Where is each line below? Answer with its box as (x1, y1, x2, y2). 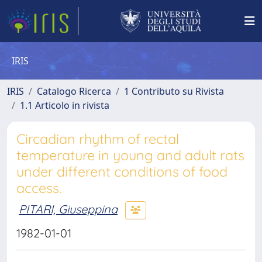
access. (16, 180, 61, 196)
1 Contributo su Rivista (124, 85, 224, 98)
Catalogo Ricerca (37, 85, 111, 98)
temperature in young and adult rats (16, 147, 244, 164)
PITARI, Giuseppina (19, 201, 118, 216)
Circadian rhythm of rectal (16, 130, 179, 147)
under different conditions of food (16, 163, 227, 180)
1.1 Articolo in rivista (20, 99, 109, 112)
